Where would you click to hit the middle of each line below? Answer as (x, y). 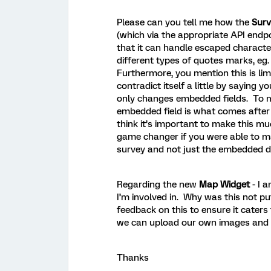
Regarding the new (158, 184)
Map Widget (224, 184)
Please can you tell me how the (184, 22)
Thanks (133, 257)
